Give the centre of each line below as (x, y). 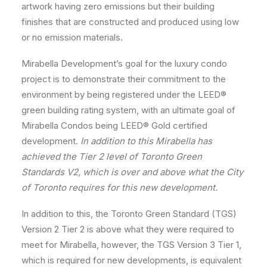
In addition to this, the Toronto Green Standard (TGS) (129, 213)
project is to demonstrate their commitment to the (124, 79)
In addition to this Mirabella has (146, 141)
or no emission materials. (72, 37)
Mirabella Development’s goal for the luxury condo (124, 63)
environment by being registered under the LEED (121, 94)
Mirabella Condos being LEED (82, 125)
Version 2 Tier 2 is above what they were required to (128, 229)
